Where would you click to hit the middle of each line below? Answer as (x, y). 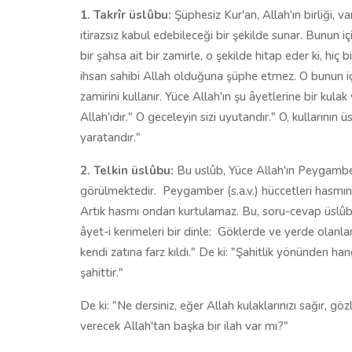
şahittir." (102, 272)
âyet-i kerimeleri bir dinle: (146, 231)
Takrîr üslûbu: (132, 15)
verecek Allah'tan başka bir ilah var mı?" (184, 326)
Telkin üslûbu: (135, 170)
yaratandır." (110, 137)
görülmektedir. (118, 191)
